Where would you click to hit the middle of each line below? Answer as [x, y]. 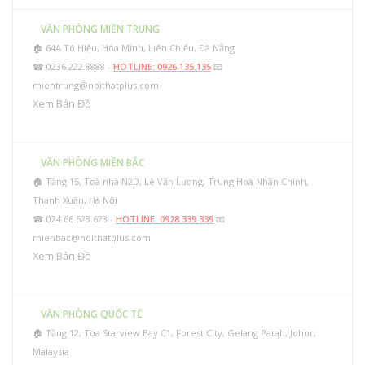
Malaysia [51, 352]
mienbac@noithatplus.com [91, 237]
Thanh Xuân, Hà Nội [75, 200]
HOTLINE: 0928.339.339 [164, 218]
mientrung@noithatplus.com [95, 86]
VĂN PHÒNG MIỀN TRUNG [100, 29]
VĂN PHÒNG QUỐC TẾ [91, 314]
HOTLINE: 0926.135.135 [162, 67]
